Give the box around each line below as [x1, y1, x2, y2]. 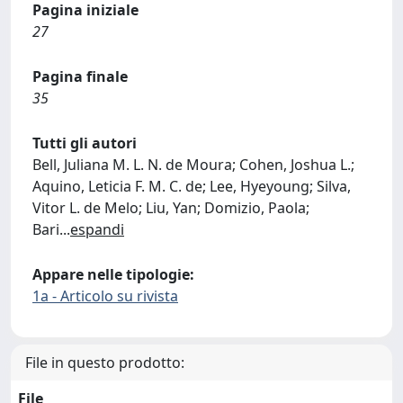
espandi [70, 219, 124, 239]
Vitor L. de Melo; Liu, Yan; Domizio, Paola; [32, 198, 309, 218]
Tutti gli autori [32, 133, 137, 153]
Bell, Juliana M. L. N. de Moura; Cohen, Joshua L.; [32, 155, 354, 175]
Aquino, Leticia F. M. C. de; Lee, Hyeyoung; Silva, [32, 176, 351, 196]
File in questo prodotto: [25, 353, 184, 372]
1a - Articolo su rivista [32, 286, 178, 306]
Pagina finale [32, 67, 128, 86]
